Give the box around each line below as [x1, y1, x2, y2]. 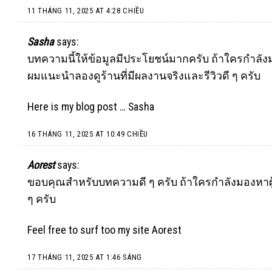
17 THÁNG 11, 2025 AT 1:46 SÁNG [27, 253, 142, 262]
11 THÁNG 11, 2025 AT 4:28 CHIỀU [27, 6, 144, 16]
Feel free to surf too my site [27, 223, 152, 237]
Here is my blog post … [27, 100, 128, 113]
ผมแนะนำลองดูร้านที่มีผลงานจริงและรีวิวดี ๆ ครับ [27, 69, 260, 82]
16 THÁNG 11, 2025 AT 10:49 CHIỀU [27, 129, 149, 139]
